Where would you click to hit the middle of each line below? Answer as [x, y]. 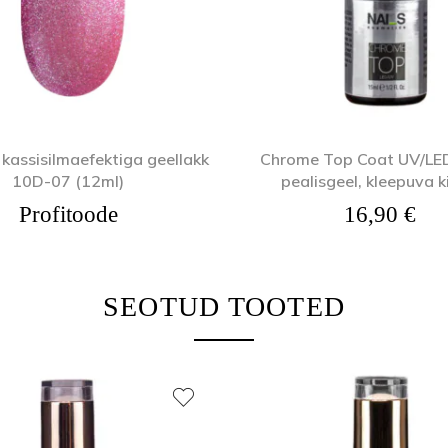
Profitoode [68, 214]
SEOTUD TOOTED [224, 306]
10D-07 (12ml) [68, 180]
